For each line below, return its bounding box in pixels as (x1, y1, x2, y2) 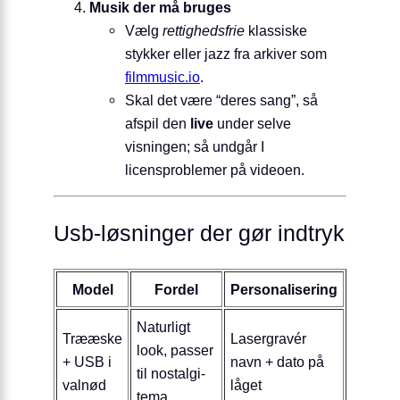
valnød (62, 377, 106, 394)
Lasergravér (230, 330, 306, 347)
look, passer (137, 342, 213, 359)
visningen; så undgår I (125, 138, 264, 155)
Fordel (154, 281, 198, 298)
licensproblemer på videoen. (125, 162, 304, 179)
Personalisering (230, 281, 337, 298)
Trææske (62, 330, 122, 347)
